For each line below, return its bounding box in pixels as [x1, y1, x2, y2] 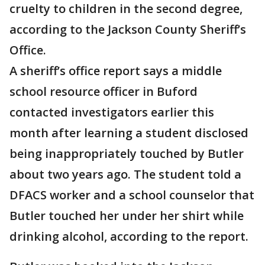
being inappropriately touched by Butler [9, 146, 244, 162]
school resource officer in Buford [9, 83, 198, 100]
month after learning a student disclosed [9, 125, 248, 141]
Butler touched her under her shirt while [9, 208, 244, 224]
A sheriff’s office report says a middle [9, 63, 222, 79]
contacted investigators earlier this [9, 104, 214, 121]
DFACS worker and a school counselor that [9, 187, 254, 203]
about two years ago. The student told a [9, 166, 241, 183]
